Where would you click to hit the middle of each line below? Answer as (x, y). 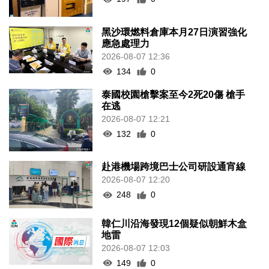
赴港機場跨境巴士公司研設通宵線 (174, 167)
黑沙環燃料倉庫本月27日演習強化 (174, 32)
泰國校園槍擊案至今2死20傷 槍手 (174, 94)
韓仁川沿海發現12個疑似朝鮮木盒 (174, 223)
